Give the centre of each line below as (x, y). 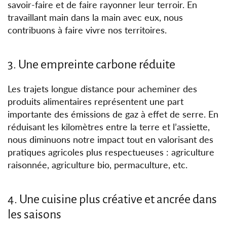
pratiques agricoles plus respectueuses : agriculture (111, 152)
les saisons (34, 215)
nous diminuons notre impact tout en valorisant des (111, 140)
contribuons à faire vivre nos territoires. (87, 30)
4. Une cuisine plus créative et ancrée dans (112, 199)
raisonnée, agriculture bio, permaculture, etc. (98, 165)
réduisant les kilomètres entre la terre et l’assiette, (109, 127)
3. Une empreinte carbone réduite (91, 65)
